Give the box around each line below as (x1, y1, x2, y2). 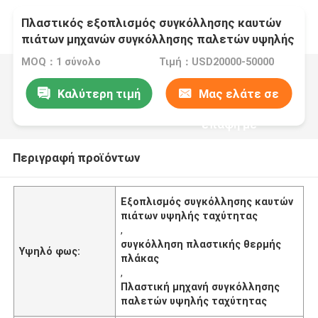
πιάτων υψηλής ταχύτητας (121, 209, 258, 221)
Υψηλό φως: (19, 245, 81, 257)
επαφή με (201, 116, 257, 131)
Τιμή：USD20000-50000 (158, 56, 274, 68)
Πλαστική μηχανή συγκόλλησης (121, 280, 280, 292)
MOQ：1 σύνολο (21, 56, 102, 68)
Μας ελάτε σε (199, 86, 280, 101)
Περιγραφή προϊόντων (12, 150, 140, 165)
